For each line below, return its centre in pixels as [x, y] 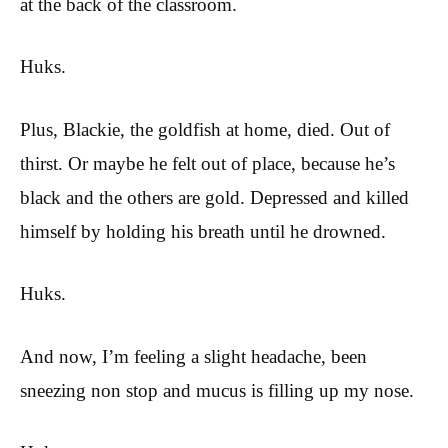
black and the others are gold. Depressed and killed [214, 197]
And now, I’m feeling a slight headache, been [193, 356]
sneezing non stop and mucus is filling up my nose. [217, 390]
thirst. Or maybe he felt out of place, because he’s [207, 163]
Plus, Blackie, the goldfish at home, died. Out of [205, 129]
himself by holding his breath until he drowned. [203, 231]
